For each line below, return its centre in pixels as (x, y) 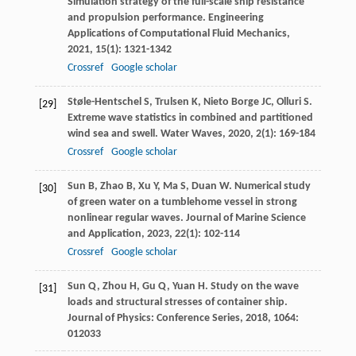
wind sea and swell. (114, 134)
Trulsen (172, 103)
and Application (104, 234)
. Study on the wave (252, 287)
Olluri (288, 103)
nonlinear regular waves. (126, 219)
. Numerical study (269, 187)
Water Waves (191, 134)
